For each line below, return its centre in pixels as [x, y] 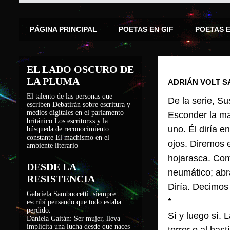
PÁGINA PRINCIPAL [63, 29]
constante [40, 137]
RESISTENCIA [61, 179]
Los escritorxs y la [81, 121]
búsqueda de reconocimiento [68, 129]
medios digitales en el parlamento [75, 113]
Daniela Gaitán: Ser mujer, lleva [73, 218]
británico [40, 121]
